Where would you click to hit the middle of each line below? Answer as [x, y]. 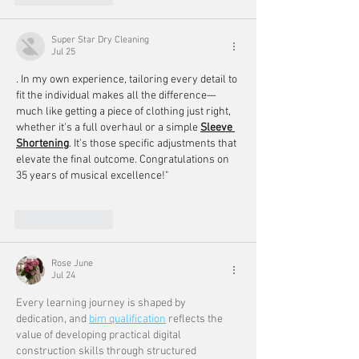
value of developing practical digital [100, 336]
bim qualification [127, 320]
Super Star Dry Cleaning [100, 40]
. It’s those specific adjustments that [154, 144]
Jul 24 [63, 276]
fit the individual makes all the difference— [116, 96]
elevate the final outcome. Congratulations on [124, 160]
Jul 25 [63, 52]
